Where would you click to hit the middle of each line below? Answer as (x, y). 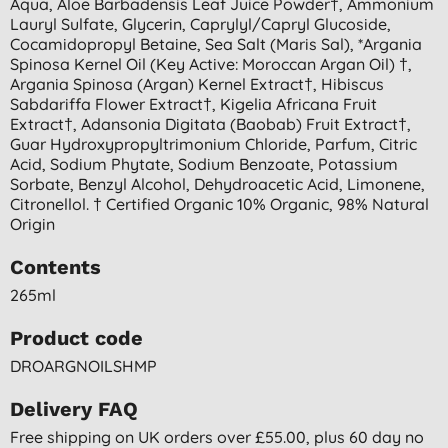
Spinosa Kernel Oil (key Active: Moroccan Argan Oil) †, (211, 63)
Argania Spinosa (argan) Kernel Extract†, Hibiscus (197, 83)
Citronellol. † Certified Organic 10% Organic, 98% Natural (219, 203)
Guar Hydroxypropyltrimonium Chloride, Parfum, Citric (213, 143)
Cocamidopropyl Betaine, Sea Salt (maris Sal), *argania (216, 43)
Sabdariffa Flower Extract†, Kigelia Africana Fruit (193, 103)
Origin (32, 223)
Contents (55, 266)
